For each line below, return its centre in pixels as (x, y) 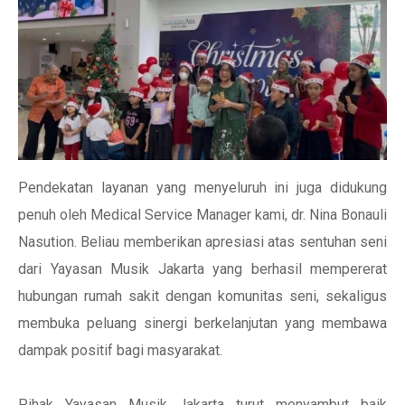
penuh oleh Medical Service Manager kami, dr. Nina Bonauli (202, 215)
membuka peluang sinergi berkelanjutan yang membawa (202, 323)
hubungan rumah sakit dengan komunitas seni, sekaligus (202, 296)
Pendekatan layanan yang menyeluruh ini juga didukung (202, 188)
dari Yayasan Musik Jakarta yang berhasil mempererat (202, 269)
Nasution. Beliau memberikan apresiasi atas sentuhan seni (202, 242)
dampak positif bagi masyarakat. (120, 350)
